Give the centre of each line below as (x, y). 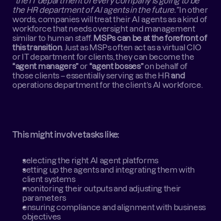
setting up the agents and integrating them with (109, 170)
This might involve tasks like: (66, 134)
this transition (37, 47)
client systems (49, 179)
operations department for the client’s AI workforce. (108, 85)
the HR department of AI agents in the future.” (95, 10)
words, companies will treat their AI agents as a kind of (110, 19)
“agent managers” (45, 66)
